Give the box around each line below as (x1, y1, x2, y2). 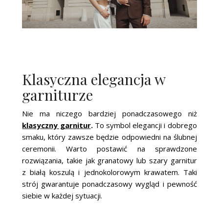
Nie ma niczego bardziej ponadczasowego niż (22, 108, 197, 118)
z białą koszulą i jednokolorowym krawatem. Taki (22, 167, 197, 177)
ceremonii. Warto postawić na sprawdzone (22, 143, 197, 153)
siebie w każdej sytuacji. (22, 190, 103, 200)
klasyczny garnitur (22, 120, 91, 130)
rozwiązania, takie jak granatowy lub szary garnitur (22, 155, 197, 165)
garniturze (22, 85, 93, 105)
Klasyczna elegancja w (22, 69, 166, 89)
